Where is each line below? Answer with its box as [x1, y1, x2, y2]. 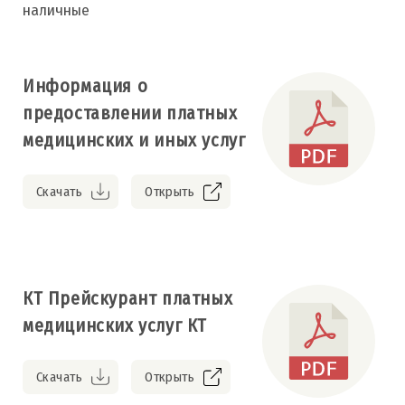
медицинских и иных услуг [23, 128, 246, 151]
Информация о [23, 74, 148, 97]
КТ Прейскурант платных [23, 287, 233, 309]
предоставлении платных [23, 101, 238, 124]
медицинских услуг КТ [23, 314, 207, 336]
